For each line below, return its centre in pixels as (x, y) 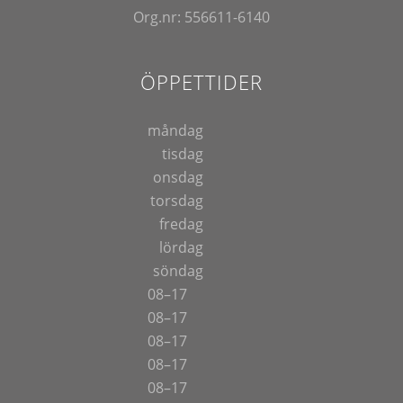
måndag (175, 131)
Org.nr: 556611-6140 (201, 17)
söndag (178, 271)
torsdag (176, 201)
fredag (181, 224)
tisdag (182, 154)
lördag (181, 248)
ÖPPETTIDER (201, 82)
